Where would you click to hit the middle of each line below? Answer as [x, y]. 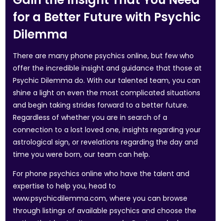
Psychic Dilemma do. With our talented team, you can [107, 80]
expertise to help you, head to [65, 186]
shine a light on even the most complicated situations [107, 93]
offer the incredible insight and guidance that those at [108, 68]
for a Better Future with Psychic [107, 17]
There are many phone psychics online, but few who [104, 56]
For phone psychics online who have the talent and [101, 174]
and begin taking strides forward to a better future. [101, 105]
